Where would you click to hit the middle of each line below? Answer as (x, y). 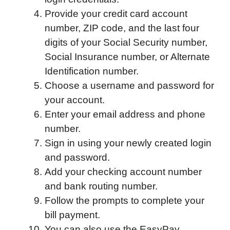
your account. (75, 100)
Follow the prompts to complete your (124, 201)
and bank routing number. (101, 186)
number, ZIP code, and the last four (122, 28)
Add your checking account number (123, 172)
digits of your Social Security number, (126, 43)
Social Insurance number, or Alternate (127, 57)
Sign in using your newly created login (128, 143)
